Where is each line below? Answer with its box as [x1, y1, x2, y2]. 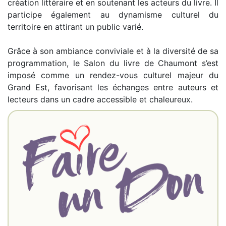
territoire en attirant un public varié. [8, 22, 143, 32]
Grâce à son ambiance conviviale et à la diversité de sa [8, 46, 218, 56]
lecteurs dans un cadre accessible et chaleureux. [8, 94, 193, 105]
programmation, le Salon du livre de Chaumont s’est [8, 58, 218, 69]
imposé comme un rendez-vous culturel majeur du [8, 70, 218, 81]
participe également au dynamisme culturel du [8, 10, 218, 20]
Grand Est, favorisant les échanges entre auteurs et [8, 82, 218, 93]
